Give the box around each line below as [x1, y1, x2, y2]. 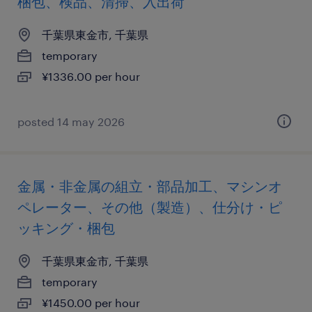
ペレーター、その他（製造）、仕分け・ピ [17, 198, 282, 215]
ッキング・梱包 [17, 219, 115, 236]
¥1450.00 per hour [42, 296, 140, 309]
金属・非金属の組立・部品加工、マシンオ [17, 178, 282, 194]
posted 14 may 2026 [17, 115, 125, 128]
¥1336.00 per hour [42, 70, 140, 83]
